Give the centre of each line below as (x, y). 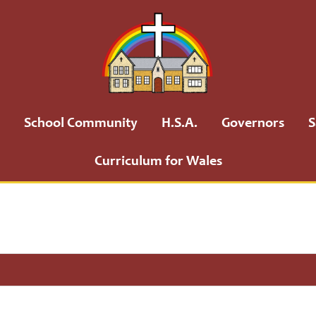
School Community (81, 124)
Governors (253, 124)
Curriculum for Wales (158, 162)
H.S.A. (180, 124)
